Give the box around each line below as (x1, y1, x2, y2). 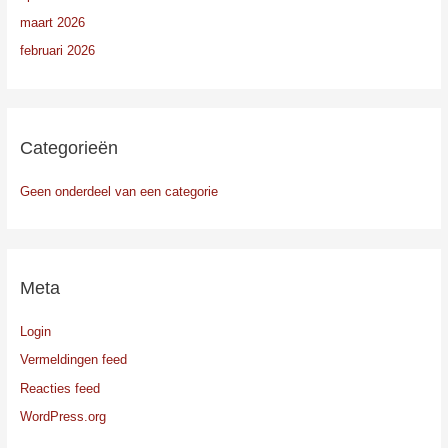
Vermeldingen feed (19, 352, 127, 368)
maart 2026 (19, 15, 85, 31)
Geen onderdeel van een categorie (19, 183, 218, 199)
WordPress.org (19, 408, 106, 424)
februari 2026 (19, 43, 95, 59)
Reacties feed (19, 380, 100, 396)
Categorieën (19, 136, 118, 158)
